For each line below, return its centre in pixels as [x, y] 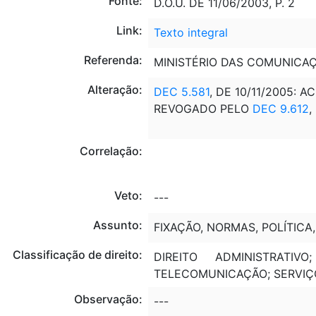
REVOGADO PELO [203, 108]
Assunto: [117, 225]
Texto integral [190, 32]
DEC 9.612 [280, 108]
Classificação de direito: [77, 254]
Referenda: [113, 60]
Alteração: [115, 89]
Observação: [108, 299]
